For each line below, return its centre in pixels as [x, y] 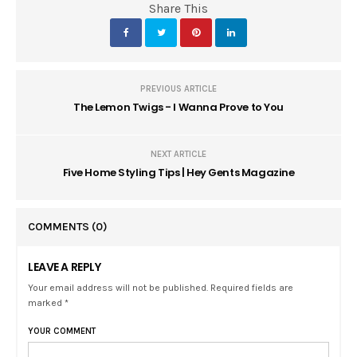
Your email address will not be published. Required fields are [161, 288]
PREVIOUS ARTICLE [178, 89]
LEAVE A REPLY [65, 267]
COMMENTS [60, 227]
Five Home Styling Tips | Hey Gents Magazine [178, 173]
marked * [49, 303]
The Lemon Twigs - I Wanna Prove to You [178, 108]
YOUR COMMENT [62, 331]
